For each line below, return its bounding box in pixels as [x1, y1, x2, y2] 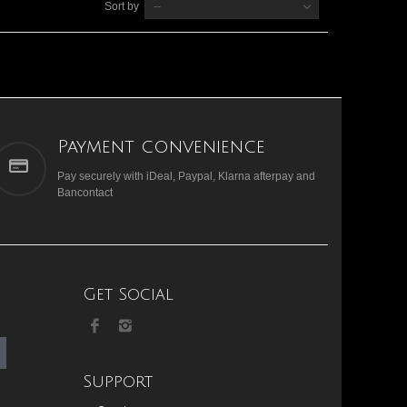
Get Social [83, 284, 174, 303]
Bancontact [56, 186, 113, 200]
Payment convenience [56, 137, 265, 158]
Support [83, 372, 153, 391]
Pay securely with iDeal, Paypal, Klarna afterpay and [56, 170, 315, 184]
